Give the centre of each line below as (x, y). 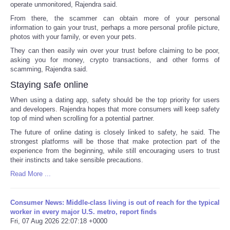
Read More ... (31, 174)
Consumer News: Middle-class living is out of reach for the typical (115, 202)
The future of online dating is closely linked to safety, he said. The (115, 132)
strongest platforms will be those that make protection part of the (115, 141)
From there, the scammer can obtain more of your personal (115, 18)
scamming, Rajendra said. (49, 69)
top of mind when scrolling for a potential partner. (82, 118)
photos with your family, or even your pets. (73, 36)
